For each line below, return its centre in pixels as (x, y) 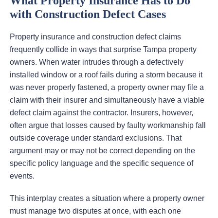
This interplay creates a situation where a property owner (107, 199)
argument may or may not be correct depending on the (102, 151)
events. (22, 176)
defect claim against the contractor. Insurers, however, (101, 113)
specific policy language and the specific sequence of (101, 163)
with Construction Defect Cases (88, 14)
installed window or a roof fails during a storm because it (106, 75)
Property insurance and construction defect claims (95, 37)
